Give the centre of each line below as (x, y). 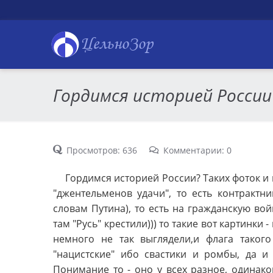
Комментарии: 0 (197, 150)
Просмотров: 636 (102, 150)
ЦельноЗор (117, 44)
